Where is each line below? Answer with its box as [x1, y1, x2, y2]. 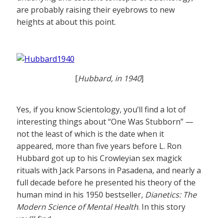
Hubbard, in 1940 [77, 73, 141, 84]
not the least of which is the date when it [17, 128, 164, 140]
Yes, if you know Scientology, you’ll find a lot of [17, 104, 186, 115]
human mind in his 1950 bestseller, [17, 189, 145, 200]
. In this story [138, 201, 185, 213]
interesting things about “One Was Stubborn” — [17, 116, 193, 127]
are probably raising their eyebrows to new [17, 4, 175, 16]
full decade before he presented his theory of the [17, 177, 196, 188]
